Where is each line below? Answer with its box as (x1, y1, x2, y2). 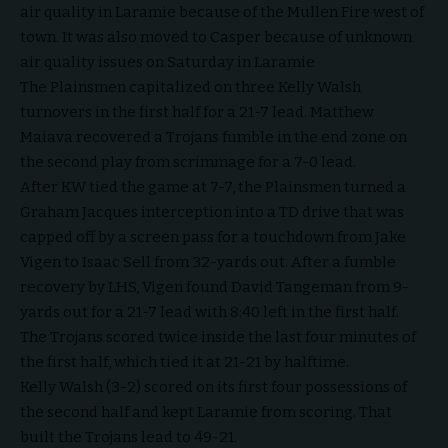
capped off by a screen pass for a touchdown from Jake (20, 228, 406, 246)
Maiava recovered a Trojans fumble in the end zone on (20, 128, 407, 146)
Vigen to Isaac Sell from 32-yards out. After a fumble (20, 253, 396, 271)
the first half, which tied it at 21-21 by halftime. (20, 353, 349, 371)
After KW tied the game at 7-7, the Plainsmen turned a (20, 178, 406, 196)
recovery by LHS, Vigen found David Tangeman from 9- (20, 278, 409, 296)
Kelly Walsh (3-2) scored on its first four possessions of (20, 378, 407, 396)
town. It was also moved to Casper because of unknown (20, 28, 412, 46)
